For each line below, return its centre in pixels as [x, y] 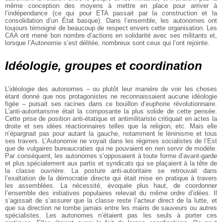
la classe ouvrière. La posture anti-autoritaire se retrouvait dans [111, 170]
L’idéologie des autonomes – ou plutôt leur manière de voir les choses [111, 89]
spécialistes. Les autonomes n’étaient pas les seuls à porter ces [111, 215]
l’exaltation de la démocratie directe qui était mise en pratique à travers [111, 178]
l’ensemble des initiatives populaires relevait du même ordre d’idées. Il [111, 193]
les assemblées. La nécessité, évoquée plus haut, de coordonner [111, 185]
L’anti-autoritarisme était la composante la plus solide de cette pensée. [111, 111]
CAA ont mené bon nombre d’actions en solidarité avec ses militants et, [111, 35]
